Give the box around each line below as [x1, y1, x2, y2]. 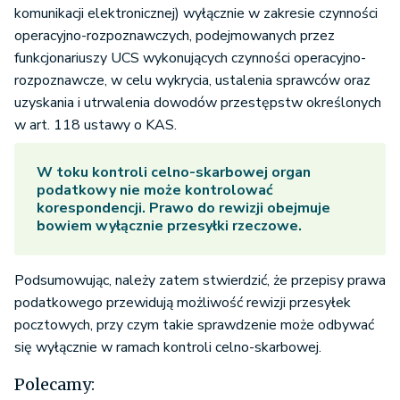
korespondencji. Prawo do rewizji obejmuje [37, 198, 330, 219]
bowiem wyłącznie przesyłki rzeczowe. [37, 216, 302, 237]
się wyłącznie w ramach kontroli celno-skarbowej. [14, 337, 321, 358]
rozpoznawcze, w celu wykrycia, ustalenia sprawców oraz [14, 71, 371, 91]
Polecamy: [14, 374, 95, 396]
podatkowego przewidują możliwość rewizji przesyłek [14, 293, 351, 313]
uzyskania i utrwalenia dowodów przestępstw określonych [14, 93, 381, 113]
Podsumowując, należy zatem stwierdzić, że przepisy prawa [14, 271, 386, 291]
